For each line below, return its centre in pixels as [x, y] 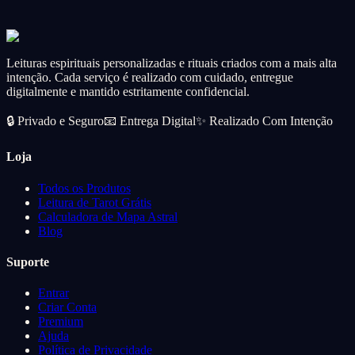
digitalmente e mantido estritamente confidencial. [128, 92]
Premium [61, 322]
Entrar [53, 293]
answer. [25, 15]
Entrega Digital [158, 121]
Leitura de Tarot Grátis [95, 202]
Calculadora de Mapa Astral [108, 216]
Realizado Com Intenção [271, 121]
